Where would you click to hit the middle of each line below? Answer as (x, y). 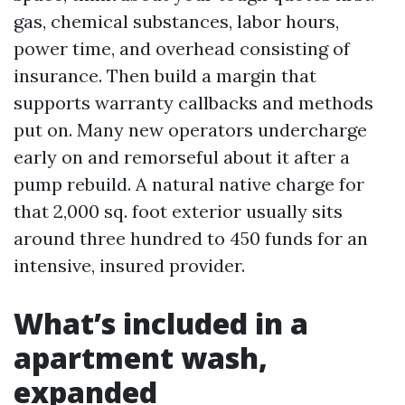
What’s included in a (161, 323)
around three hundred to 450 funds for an (191, 238)
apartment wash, (141, 358)
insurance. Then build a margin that (165, 75)
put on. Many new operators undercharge (190, 130)
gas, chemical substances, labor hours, (176, 21)
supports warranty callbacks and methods (193, 103)
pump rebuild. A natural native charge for (189, 184)
